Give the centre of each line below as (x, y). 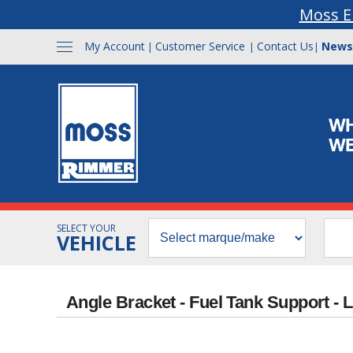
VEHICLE (97, 243)
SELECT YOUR (86, 228)
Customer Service (200, 46)
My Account (115, 46)
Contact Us (285, 46)
